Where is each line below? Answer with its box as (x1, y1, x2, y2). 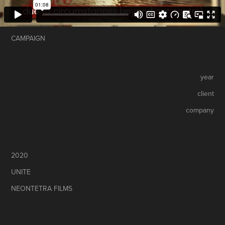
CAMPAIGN (11, 33, 46, 43)
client (197, 88, 214, 98)
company (185, 104, 214, 115)
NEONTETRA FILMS (11, 183, 73, 193)
